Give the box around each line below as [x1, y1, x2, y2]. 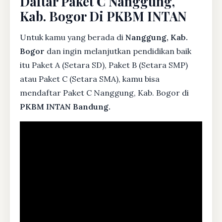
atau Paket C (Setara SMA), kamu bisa [20, 73, 160, 84]
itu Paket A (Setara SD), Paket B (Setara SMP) [20, 59, 188, 70]
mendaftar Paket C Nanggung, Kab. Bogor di [20, 87, 189, 98]
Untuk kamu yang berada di [20, 32, 125, 42]
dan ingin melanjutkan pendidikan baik [45, 46, 191, 56]
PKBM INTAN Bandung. [20, 101, 111, 111]
